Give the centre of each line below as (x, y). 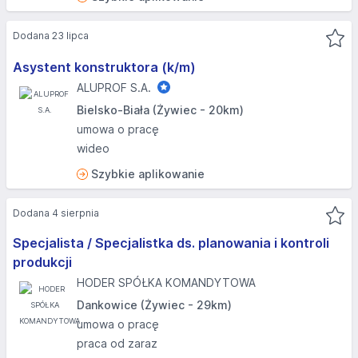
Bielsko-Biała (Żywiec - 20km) (160, 110)
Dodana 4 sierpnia (56, 213)
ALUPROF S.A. (114, 88)
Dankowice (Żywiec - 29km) (154, 305)
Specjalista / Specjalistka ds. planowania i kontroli (171, 243)
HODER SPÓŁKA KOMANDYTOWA (166, 282)
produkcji (42, 262)
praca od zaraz (117, 343)
